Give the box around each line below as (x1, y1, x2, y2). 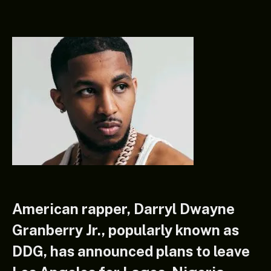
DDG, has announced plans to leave (12, 242, 250, 260)
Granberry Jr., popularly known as (12, 221, 239, 238)
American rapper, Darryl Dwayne (12, 200, 235, 217)
